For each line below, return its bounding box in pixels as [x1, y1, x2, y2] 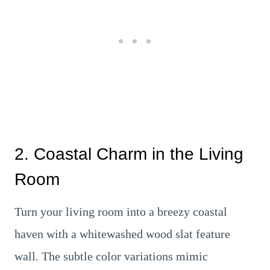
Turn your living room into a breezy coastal [14, 205, 227, 218]
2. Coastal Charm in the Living [14, 145, 243, 163]
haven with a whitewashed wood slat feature [14, 227, 230, 240]
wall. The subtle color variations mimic [14, 250, 208, 263]
